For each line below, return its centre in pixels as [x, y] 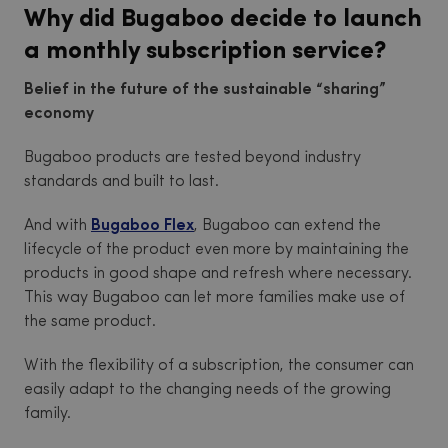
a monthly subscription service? [205, 51]
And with [57, 226]
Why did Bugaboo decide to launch [223, 19]
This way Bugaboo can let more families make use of [214, 298]
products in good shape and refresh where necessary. [218, 274]
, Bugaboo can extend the [287, 226]
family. [47, 414]
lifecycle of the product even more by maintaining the [216, 250]
